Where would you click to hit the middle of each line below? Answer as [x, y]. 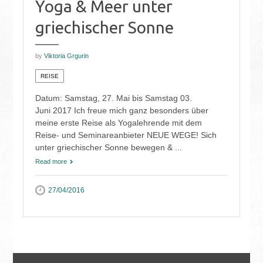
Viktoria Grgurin [66, 56]
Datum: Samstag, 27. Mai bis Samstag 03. [113, 98]
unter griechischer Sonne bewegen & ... [108, 148]
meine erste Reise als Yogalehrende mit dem [118, 123]
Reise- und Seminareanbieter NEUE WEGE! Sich [126, 135]
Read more [51, 162]
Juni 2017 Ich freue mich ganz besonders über [122, 111]
